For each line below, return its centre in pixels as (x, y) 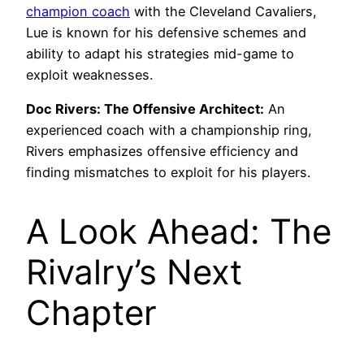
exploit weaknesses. (89, 74)
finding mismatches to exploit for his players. (168, 172)
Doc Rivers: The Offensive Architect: (145, 108)
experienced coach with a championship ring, (169, 130)
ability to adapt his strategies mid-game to (160, 53)
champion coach (78, 11)
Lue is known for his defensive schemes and (166, 32)
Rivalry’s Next (134, 271)
